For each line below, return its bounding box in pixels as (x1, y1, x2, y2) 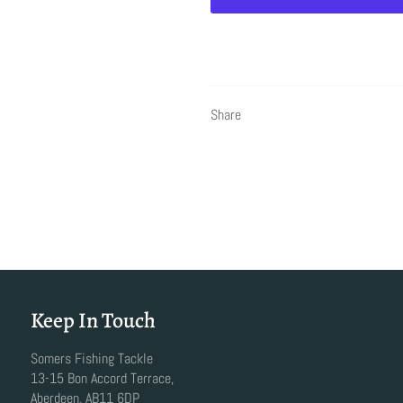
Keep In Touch (31, 305, 156, 335)
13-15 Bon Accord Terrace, (31, 368, 174, 388)
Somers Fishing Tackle (31, 348, 153, 368)
